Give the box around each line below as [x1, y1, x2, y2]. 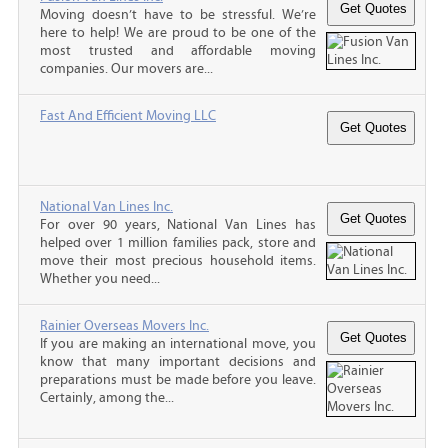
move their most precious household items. [40, 252, 316, 269]
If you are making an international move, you [40, 335, 316, 352]
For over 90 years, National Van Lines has [40, 216, 316, 233]
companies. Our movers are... [40, 60, 213, 77]
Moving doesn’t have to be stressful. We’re [40, 6, 316, 23]
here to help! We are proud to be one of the [40, 24, 316, 41]
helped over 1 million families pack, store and [40, 234, 316, 251]
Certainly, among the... [40, 389, 174, 406]
